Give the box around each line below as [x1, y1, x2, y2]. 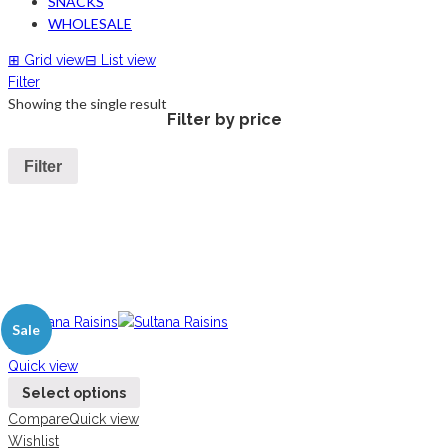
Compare [8, 411, 69, 428]
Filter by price [167, 110, 282, 130]
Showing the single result [8, 95, 167, 113]
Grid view [24, 52, 85, 69]
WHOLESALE [48, 15, 132, 33]
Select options [22, 384, 126, 401]
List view [101, 52, 156, 69]
